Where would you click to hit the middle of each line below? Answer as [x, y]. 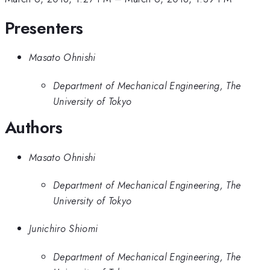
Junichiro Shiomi [64, 229]
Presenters [44, 28]
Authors [34, 128]
